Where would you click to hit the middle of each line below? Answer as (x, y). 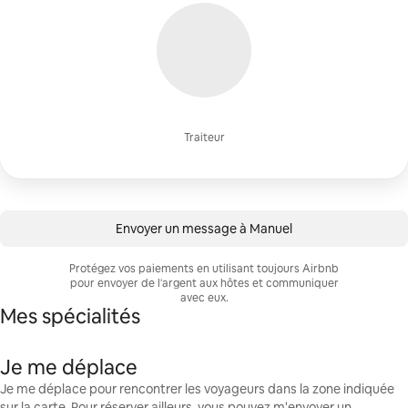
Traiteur (204, 138)
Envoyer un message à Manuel (204, 229)
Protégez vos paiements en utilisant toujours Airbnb (204, 269)
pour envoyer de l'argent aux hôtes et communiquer (204, 283)
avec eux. (204, 298)
